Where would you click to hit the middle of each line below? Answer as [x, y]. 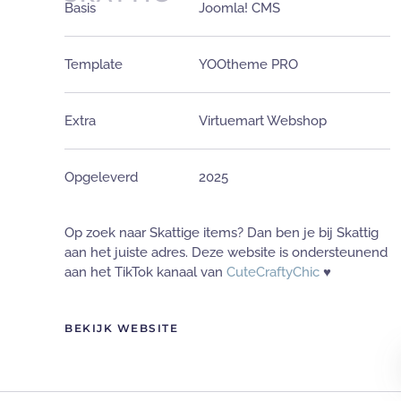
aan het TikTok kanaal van [145, 272]
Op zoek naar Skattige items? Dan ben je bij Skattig [222, 232]
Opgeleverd [101, 177]
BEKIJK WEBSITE [121, 328]
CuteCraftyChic [273, 272]
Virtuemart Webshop [263, 120]
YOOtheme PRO [248, 64]
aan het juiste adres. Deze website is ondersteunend [226, 252]
